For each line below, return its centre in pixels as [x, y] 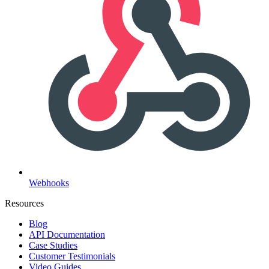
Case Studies [53, 246]
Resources [24, 204]
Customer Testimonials [72, 256]
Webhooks [49, 183]
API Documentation [67, 235]
